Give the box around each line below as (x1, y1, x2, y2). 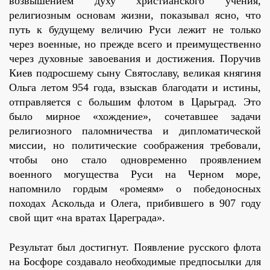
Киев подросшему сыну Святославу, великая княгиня (9, 67, 261, 80)
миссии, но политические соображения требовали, (9, 139, 261, 152)
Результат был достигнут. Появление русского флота (9, 241, 261, 254)
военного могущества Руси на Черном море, (9, 168, 261, 181)
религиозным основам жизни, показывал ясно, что (9, 9, 261, 22)
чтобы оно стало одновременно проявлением (9, 154, 261, 166)
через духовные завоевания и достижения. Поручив (9, 52, 261, 65)
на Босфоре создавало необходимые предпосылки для (9, 256, 261, 268)
